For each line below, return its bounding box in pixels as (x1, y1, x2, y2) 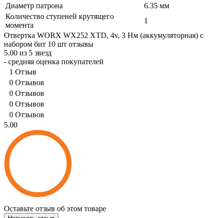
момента (5, 20, 34, 29)
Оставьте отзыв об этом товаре (4, 204, 106, 213)
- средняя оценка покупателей (4, 57, 104, 66)
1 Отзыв (9, 67, 36, 76)
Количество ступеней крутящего (5, 12, 114, 20)
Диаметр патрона (5, 1, 63, 10)
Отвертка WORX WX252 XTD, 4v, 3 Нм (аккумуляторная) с (4, 31, 203, 39)
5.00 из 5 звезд (4, 48, 52, 57)
